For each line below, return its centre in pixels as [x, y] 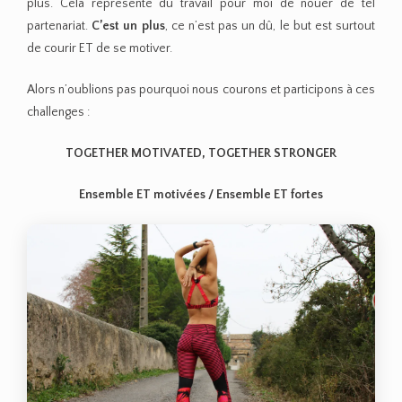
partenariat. [60, 26]
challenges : [58, 112]
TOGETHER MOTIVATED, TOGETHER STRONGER [201, 153]
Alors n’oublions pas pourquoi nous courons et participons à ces [201, 89]
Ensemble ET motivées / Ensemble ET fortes [201, 194]
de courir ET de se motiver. [100, 49]
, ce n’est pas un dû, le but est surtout [270, 26]
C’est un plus [128, 26]
